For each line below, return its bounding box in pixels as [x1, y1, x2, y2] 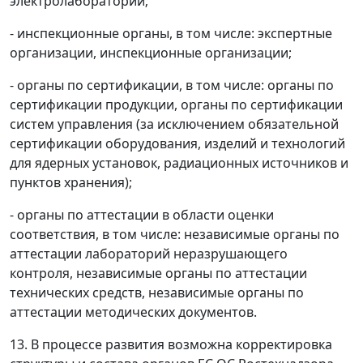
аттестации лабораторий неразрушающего [10, 245, 288, 263]
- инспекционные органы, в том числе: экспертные [10, 24, 332, 42]
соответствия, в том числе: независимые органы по [10, 225, 340, 243]
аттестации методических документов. [10, 303, 257, 321]
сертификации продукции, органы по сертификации [10, 96, 343, 113]
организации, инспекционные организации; [10, 44, 292, 62]
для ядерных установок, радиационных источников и [10, 154, 348, 172]
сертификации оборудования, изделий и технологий [10, 135, 345, 152]
